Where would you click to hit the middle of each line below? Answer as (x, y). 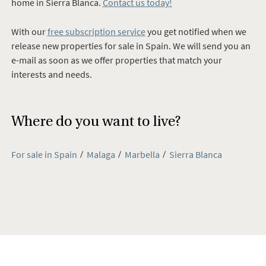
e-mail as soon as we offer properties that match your (116, 60)
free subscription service (96, 31)
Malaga (101, 155)
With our (29, 31)
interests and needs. (51, 74)
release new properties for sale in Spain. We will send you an (131, 45)
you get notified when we (196, 31)
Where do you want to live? (96, 121)
